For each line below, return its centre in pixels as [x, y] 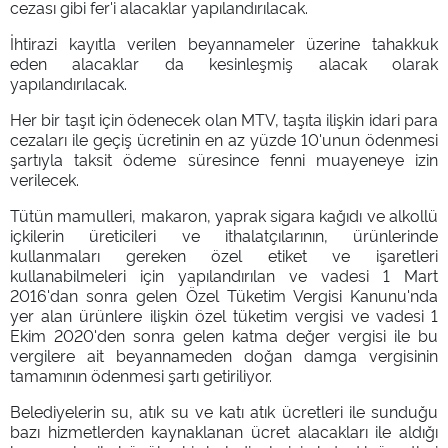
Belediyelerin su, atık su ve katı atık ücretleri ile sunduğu [224, 410]
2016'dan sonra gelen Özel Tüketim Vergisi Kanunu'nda [224, 294]
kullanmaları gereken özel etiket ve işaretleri [224, 254]
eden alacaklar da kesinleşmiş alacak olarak [224, 62]
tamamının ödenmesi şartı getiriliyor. [141, 374]
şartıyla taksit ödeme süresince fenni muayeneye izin [224, 158]
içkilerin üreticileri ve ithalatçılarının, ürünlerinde [224, 234]
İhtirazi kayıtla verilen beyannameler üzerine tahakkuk [224, 42]
